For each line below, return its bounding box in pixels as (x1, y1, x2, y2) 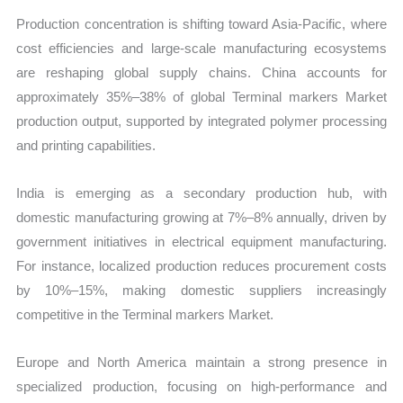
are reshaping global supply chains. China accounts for (16, 64, 387, 80)
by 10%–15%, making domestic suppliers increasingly (16, 282, 387, 299)
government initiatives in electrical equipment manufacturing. (16, 234, 387, 250)
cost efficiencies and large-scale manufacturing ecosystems (16, 40, 387, 56)
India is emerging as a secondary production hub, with (16, 185, 387, 201)
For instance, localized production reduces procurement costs (16, 258, 387, 274)
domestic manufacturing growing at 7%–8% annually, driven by (16, 210, 387, 226)
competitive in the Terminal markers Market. (16, 307, 274, 323)
